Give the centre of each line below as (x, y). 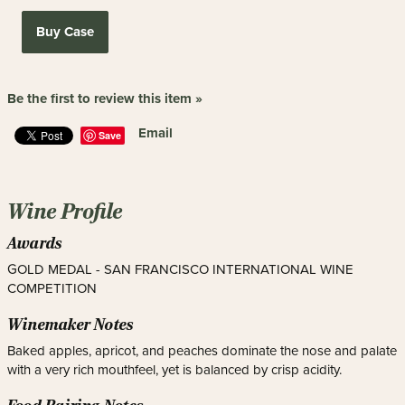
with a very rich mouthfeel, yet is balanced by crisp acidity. (174, 370)
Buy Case (65, 32)
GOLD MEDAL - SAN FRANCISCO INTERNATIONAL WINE (180, 269)
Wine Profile (65, 212)
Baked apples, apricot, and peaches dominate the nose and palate (202, 351)
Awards (35, 243)
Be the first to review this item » (105, 99)
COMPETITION (52, 288)
